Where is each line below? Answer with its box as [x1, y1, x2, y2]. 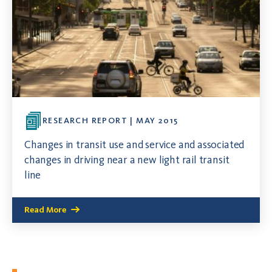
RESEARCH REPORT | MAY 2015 [42, 115, 178, 126]
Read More [24, 204, 66, 215]
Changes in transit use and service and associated [24, 137, 245, 151]
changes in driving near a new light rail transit [24, 152, 229, 166]
